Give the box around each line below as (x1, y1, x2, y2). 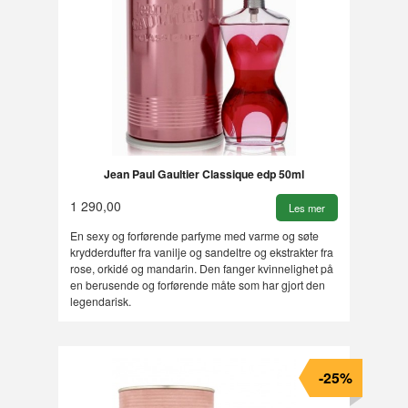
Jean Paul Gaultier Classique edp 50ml (103, 165, 304, 182)
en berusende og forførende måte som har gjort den (69, 277, 325, 293)
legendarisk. (69, 293, 131, 310)
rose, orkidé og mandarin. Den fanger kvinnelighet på (69, 260, 333, 277)
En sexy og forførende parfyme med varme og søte (69, 228, 319, 244)
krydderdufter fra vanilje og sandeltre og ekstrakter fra (69, 244, 333, 260)
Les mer (289, 200, 326, 216)
